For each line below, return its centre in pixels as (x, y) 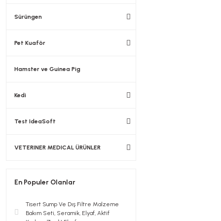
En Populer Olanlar (45, 182)
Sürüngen (28, 17)
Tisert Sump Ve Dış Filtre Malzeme (72, 204)
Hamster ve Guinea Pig (47, 69)
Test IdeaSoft (35, 121)
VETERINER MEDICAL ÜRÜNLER (57, 147)
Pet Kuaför (30, 43)
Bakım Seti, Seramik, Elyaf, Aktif (68, 213)
